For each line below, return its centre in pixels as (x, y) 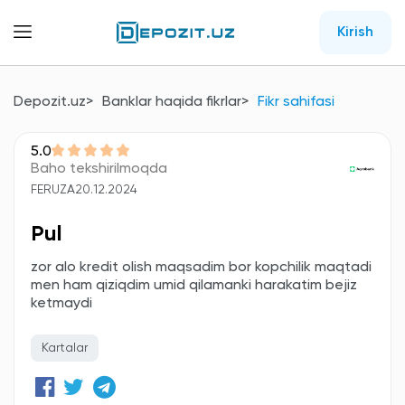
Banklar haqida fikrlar (172, 102)
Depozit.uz (50, 102)
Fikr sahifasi (296, 102)
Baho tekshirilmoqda (99, 169)
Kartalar (65, 348)
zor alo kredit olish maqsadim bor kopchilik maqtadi (201, 268)
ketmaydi (61, 304)
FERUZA (53, 190)
